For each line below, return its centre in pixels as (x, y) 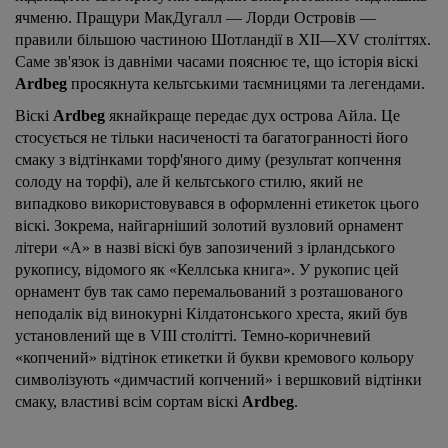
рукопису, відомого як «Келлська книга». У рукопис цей (207, 269)
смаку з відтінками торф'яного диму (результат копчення (208, 159)
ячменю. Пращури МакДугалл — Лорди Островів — (195, 17)
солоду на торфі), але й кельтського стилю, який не (189, 181)
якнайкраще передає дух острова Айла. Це (252, 115)
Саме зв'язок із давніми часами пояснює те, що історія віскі (216, 61)
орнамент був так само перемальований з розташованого (209, 291)
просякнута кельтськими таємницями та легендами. (246, 83)
